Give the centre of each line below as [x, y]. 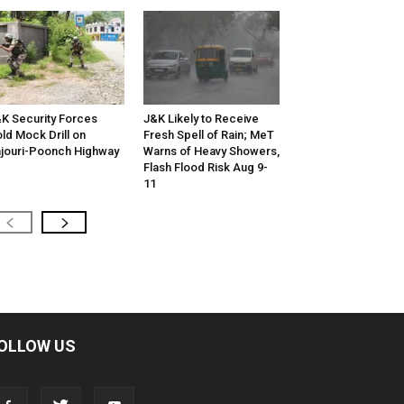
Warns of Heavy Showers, [211, 151]
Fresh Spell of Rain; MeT [208, 135]
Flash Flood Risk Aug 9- [205, 168]
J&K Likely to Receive [201, 119]
